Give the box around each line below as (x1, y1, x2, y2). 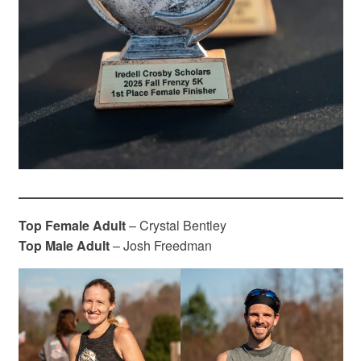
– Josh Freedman (112, 235, 212, 255)
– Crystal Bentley (128, 215, 226, 234)
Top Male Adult (18, 235, 113, 255)
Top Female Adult (18, 215, 129, 234)
